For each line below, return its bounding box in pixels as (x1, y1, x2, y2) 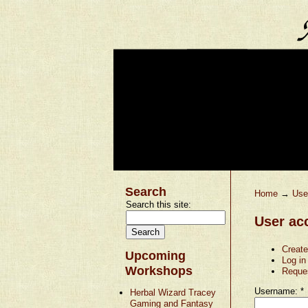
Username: (254, 285, 300, 296)
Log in (281, 254, 306, 265)
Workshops (124, 263, 192, 278)
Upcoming (124, 248, 186, 263)
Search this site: (125, 199, 191, 210)
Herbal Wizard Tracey (130, 287, 216, 298)
